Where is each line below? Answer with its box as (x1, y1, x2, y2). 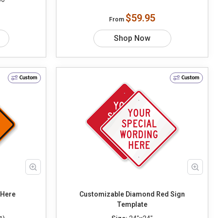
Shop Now (114, 34, 150, 43)
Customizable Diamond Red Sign (79, 190, 185, 199)
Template (117, 200, 147, 209)
